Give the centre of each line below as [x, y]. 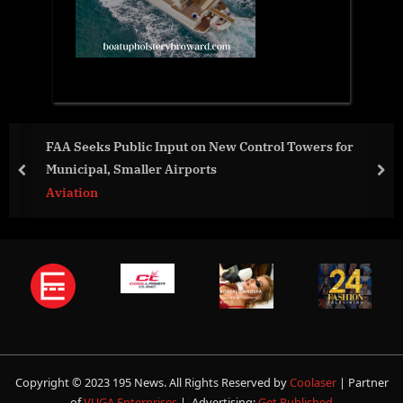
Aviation [72, 192]
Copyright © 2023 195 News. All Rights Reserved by [152, 383]
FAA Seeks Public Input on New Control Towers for [200, 146]
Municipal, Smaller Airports [131, 168]
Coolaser [314, 383]
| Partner [363, 383]
